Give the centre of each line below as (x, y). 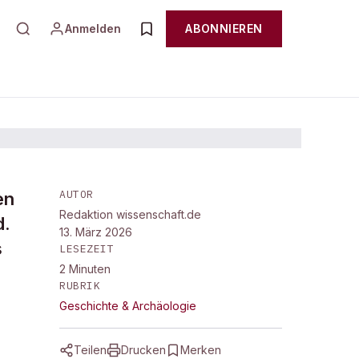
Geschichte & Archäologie (128, 306)
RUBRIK (80, 286)
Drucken (143, 350)
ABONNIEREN (224, 28)
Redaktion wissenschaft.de (130, 214)
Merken (201, 350)
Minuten (90, 269)
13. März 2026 (96, 232)
